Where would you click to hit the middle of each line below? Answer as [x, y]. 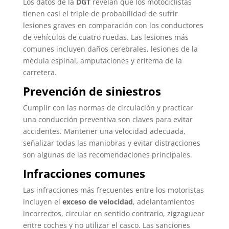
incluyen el [42, 202]
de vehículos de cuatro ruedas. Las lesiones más [106, 37]
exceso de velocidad [97, 202]
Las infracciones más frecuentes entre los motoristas [113, 190]
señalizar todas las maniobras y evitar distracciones [111, 143]
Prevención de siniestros [92, 91]
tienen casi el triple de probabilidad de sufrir [100, 14]
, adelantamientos [164, 202]
